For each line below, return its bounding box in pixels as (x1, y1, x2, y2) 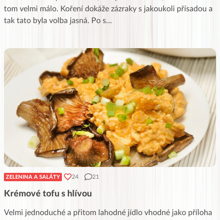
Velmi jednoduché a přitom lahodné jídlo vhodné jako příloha (4, 208, 212, 217)
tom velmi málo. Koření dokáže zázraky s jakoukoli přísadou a (4, 4, 213, 13)
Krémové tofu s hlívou (4, 189, 92, 198)
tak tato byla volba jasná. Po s (4, 16, 106, 25)
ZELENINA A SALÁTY (6, 174, 60, 180)
